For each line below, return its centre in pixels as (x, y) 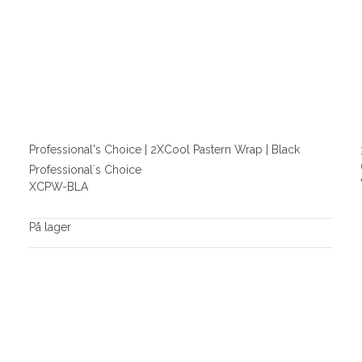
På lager (50, 227)
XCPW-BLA (58, 186)
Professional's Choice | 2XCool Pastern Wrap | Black (164, 150)
